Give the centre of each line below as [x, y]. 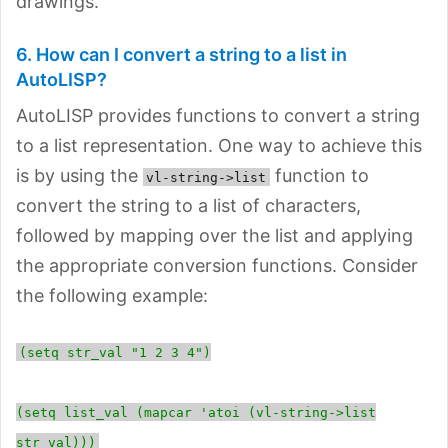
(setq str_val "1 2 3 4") [115, 352]
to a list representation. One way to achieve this [219, 145]
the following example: [112, 295]
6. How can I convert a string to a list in [181, 54]
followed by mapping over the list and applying [214, 235]
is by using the [79, 175]
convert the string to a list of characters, [188, 205]
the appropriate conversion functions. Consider [217, 265]
